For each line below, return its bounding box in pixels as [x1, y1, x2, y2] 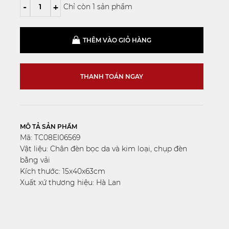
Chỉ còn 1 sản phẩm [63, 2, 132, 11]
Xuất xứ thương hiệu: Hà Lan [19, 178, 121, 187]
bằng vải [19, 155, 50, 165]
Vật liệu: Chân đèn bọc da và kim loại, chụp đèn [19, 144, 187, 153]
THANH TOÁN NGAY [80, 73, 143, 80]
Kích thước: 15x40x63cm [19, 167, 105, 176]
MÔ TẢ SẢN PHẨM [19, 123, 77, 130]
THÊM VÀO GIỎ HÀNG [82, 36, 151, 44]
